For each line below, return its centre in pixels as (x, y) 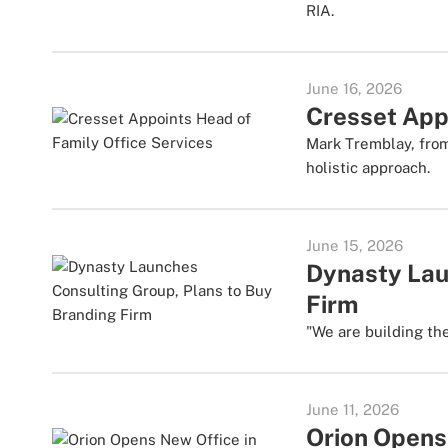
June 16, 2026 (354, 88)
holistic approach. (368, 167)
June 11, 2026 (353, 409)
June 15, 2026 (355, 245)
